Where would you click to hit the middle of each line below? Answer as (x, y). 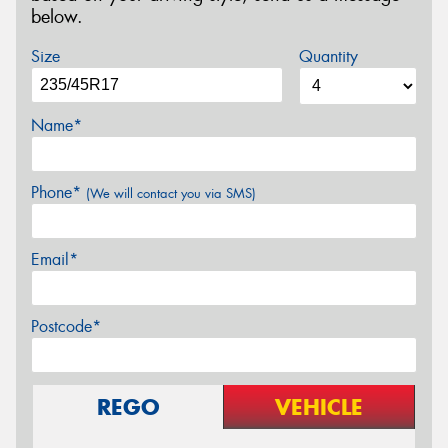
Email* (54, 259)
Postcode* (66, 326)
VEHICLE (319, 406)
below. (57, 17)
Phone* (58, 192)
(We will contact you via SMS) (171, 193)
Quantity (328, 56)
